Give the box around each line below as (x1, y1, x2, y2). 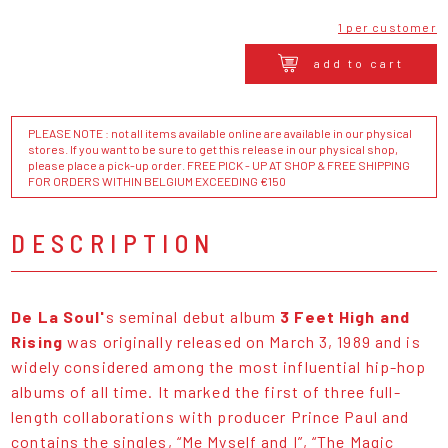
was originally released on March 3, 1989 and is (67, 332, 421, 352)
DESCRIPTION (11, 227, 216, 259)
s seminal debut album (105, 307, 281, 327)
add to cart (313, 55, 404, 70)
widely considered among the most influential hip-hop (11, 357, 427, 377)
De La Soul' (11, 307, 106, 327)
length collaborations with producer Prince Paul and (11, 407, 410, 427)
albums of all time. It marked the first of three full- (11, 382, 401, 402)
